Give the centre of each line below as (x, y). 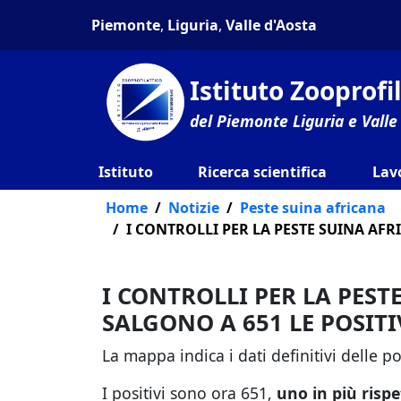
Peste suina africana (313, 208)
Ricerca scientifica (263, 172)
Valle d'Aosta (271, 25)
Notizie (194, 208)
